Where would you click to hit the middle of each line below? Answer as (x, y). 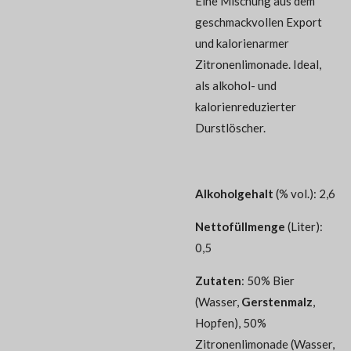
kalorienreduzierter (246, 106)
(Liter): (304, 226)
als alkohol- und (236, 85)
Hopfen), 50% (231, 322)
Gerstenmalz (277, 301)
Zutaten (218, 280)
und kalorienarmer (242, 43)
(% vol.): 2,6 (304, 193)
